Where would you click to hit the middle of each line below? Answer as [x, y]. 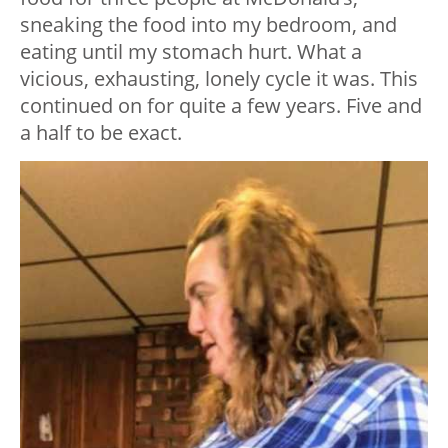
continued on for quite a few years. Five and [221, 105]
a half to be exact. [101, 132]
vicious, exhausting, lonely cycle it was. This [219, 78]
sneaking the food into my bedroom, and [208, 24]
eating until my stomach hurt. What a [191, 51]
